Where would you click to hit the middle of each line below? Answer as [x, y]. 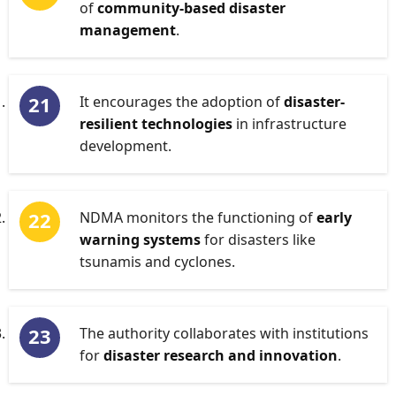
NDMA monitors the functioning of [198, 217]
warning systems [140, 240]
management [128, 30]
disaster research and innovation [221, 355]
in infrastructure [289, 124]
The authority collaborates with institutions [224, 333]
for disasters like [258, 240]
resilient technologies [156, 124]
